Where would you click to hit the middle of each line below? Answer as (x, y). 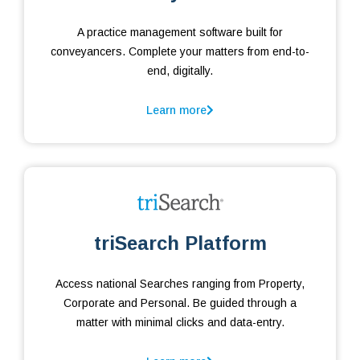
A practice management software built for (180, 33)
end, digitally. (180, 71)
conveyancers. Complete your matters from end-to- (180, 52)
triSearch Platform (180, 243)
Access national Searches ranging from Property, (180, 284)
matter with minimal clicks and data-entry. (180, 323)
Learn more (176, 110)
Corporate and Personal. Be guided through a (180, 303)
